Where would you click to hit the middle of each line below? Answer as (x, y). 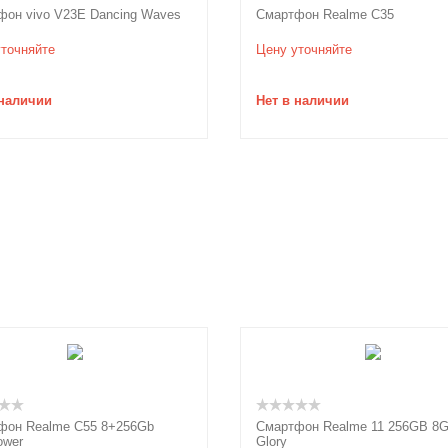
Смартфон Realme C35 (325, 14)
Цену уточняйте (304, 49)
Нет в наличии (302, 100)
